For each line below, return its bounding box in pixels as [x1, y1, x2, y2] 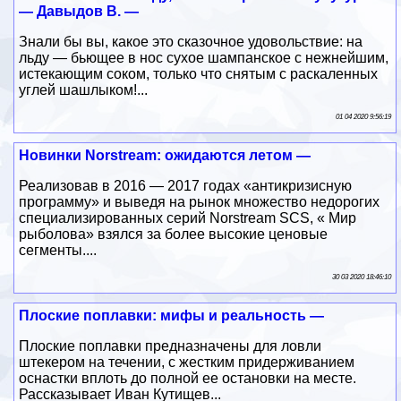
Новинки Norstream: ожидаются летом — [19, 147, 311, 163]
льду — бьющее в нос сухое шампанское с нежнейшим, [19, 49, 389, 65]
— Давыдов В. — [19, 3, 140, 19]
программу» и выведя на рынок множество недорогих [19, 193, 380, 209]
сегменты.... [19, 242, 98, 258]
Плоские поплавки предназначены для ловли [19, 337, 322, 354]
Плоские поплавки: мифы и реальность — [19, 307, 325, 323]
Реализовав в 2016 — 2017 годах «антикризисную [19, 177, 353, 193]
